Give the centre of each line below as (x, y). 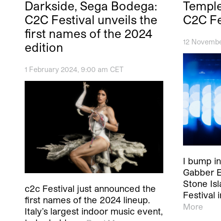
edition (44, 47)
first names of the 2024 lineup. (87, 200)
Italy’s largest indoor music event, (94, 211)
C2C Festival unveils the (91, 19)
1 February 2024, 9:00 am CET (74, 69)
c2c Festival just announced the (90, 189)
